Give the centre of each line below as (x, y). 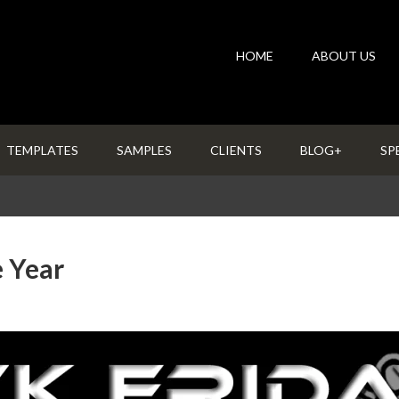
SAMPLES (144, 150)
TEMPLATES (42, 150)
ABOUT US (344, 56)
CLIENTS (236, 150)
